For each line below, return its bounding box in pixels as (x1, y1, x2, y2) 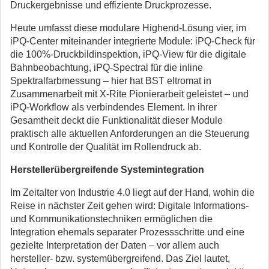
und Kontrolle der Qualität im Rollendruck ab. (10, 142, 201, 152)
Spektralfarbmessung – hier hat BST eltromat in (10, 76, 211, 86)
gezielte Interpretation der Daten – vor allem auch (10, 240, 219, 250)
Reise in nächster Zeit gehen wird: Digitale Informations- (10, 201, 249, 211)
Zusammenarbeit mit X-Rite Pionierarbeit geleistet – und (10, 89, 249, 99)
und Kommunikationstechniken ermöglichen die (10, 214, 213, 224)
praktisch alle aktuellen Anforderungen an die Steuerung (10, 128, 249, 139)
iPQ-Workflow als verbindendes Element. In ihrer (10, 102, 217, 112)
